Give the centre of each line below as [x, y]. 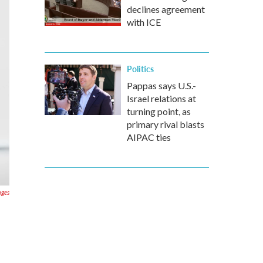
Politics [140, 69]
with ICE [144, 22]
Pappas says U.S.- [161, 85]
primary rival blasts [166, 124]
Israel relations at [161, 98]
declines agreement [166, 9]
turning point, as [159, 111]
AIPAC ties [149, 137]
